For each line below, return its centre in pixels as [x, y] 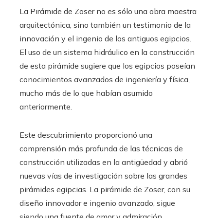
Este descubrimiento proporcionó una [86, 135]
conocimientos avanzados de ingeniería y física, [105, 79]
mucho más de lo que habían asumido [86, 93]
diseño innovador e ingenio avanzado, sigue [97, 203]
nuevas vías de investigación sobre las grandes [103, 175]
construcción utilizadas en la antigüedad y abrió [104, 162]
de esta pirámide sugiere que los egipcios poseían [107, 65]
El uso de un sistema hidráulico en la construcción [107, 52]
